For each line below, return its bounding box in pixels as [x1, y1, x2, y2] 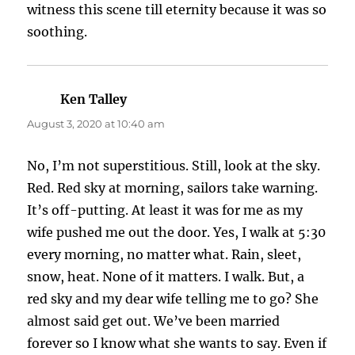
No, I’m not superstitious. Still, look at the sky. [27, 158, 321, 174]
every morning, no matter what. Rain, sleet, [27, 246, 302, 263]
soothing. [27, 24, 88, 40]
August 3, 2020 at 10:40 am [27, 117, 166, 131]
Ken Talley [60, 91, 128, 108]
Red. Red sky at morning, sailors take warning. [27, 180, 319, 197]
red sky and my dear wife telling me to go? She [27, 291, 319, 307]
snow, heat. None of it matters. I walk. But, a [27, 269, 305, 285]
